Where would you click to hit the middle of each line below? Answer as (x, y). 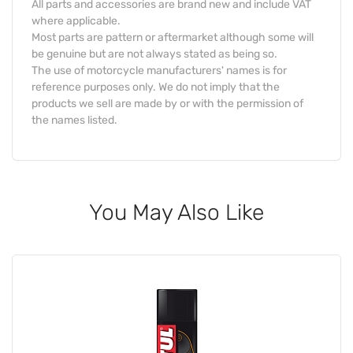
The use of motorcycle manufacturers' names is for (159, 70)
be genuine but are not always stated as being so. (154, 54)
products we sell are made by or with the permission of (167, 103)
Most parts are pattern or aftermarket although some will (173, 37)
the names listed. (74, 120)
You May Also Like (176, 212)
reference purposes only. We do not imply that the (156, 87)
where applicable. (76, 20)
